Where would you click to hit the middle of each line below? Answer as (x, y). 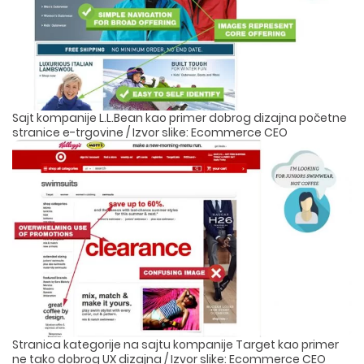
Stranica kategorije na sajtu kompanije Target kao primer (175, 345)
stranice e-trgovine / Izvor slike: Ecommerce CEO (150, 132)
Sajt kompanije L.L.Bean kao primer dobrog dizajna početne (180, 117)
